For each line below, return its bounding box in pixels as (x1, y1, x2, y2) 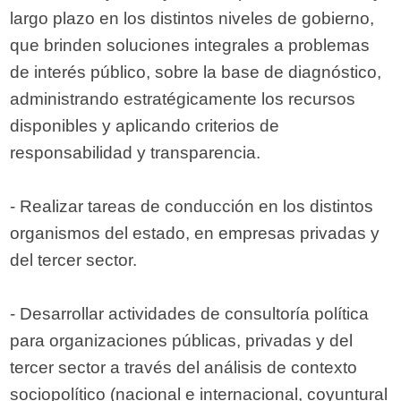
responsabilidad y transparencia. (10, 143, 261, 163)
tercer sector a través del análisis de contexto (10, 358, 358, 378)
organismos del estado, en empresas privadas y (10, 224, 380, 243)
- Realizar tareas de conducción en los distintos (10, 197, 374, 217)
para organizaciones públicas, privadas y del (10, 331, 354, 351)
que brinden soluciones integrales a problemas (10, 36, 371, 55)
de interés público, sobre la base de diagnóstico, (10, 63, 382, 82)
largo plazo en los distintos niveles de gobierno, (10, 9, 375, 29)
